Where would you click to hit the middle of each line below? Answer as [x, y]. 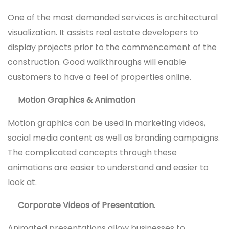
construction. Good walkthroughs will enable [97, 62]
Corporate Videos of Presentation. [87, 205]
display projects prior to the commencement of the [112, 47]
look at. [22, 182]
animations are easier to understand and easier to [108, 167]
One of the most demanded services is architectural [113, 17]
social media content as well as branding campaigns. [114, 138]
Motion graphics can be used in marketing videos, [107, 123]
